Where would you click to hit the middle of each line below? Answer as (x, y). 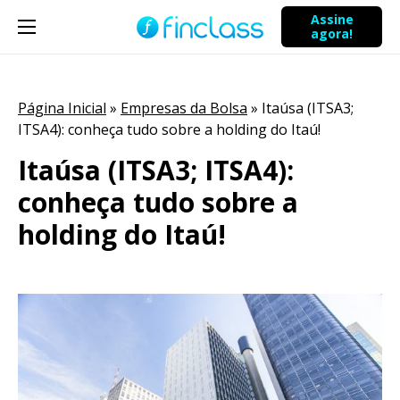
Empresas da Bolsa (184, 108)
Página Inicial (62, 108)
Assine (332, 19)
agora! (332, 33)
